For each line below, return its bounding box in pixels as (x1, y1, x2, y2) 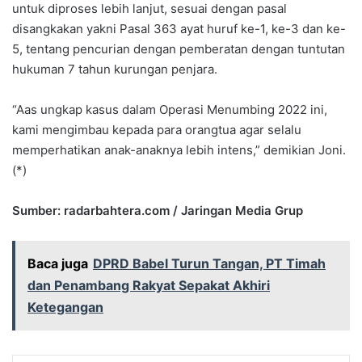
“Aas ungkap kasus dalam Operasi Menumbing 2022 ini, (12, 101, 327, 117)
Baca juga (27, 255, 88, 271)
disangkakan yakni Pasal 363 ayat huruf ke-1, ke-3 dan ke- (12, 20, 346, 36)
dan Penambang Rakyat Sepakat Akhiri (27, 276, 270, 293)
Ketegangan (27, 298, 103, 315)
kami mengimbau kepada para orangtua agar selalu (12, 121, 301, 137)
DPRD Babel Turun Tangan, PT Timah (93, 255, 326, 271)
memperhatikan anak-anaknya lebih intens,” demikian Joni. (12, 141, 346, 158)
